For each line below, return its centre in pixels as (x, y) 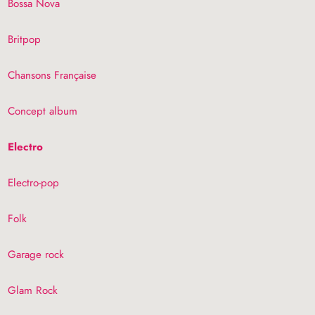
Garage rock (36, 255)
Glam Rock (33, 291)
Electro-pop (34, 183)
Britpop (25, 40)
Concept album (43, 111)
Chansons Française (52, 76)
